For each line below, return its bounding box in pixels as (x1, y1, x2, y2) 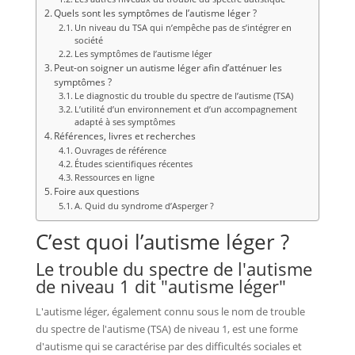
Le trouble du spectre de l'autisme (35, 256, 312, 281)
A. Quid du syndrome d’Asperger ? (74, 200, 215, 212)
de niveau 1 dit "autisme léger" (35, 273, 286, 298)
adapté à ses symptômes (74, 116, 176, 128)
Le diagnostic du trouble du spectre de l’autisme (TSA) (74, 90, 294, 101)
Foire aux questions (54, 184, 140, 197)
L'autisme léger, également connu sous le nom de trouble (35, 303, 305, 319)
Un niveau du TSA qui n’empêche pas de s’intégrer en (74, 21, 292, 33)
